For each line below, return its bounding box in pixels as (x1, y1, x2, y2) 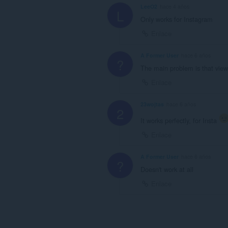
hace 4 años (160, 3, 189, 11)
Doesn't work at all (140, 164, 193, 174)
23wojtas (140, 100, 164, 108)
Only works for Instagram (140, 14, 213, 24)
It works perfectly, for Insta (140, 115, 219, 125)
